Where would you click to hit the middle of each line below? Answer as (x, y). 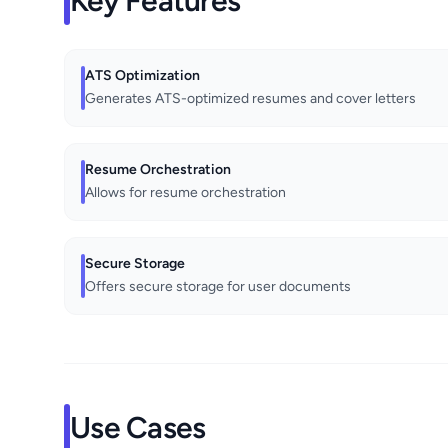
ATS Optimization (142, 76)
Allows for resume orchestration (185, 193)
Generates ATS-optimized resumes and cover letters (250, 99)
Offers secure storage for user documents (218, 287)
